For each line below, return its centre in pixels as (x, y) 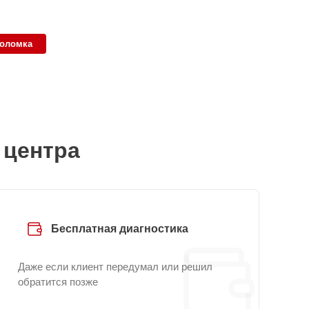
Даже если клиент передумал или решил (115, 267)
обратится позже (58, 282)
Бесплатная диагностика (120, 229)
